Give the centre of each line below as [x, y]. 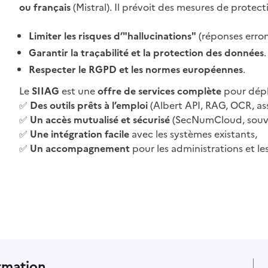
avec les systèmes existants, [193, 134]
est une [78, 91]
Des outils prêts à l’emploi [89, 105]
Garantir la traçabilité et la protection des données [146, 53]
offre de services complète [159, 91]
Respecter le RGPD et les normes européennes [135, 69]
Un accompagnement [80, 148]
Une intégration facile [79, 134]
